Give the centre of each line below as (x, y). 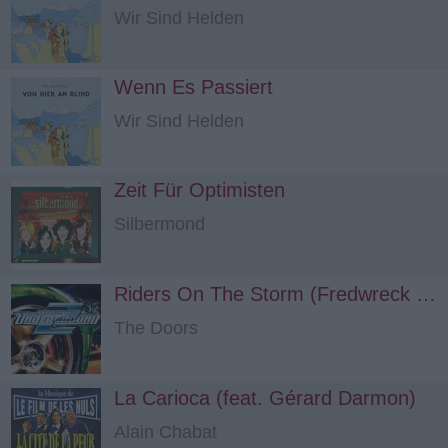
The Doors (156, 328)
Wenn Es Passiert (193, 87)
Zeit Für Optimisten (199, 190)
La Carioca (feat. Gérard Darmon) (265, 398)
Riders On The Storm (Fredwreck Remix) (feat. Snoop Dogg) (426, 294)
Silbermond (159, 224)
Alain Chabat (165, 432)
